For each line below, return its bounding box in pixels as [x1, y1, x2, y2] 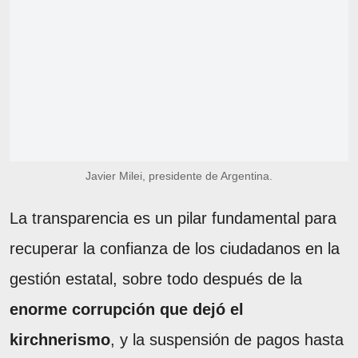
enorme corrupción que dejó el [10, 300, 244, 318]
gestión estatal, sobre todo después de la [10, 269, 302, 288]
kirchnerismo [10, 330, 110, 348]
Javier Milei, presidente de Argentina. [86, 169, 272, 182]
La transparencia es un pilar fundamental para [10, 209, 336, 227]
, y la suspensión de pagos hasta [110, 330, 344, 348]
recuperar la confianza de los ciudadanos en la [10, 239, 340, 257]
